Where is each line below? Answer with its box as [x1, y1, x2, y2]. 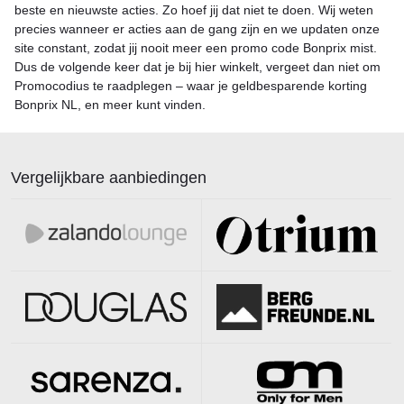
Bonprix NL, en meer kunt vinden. [14, 96, 206, 112]
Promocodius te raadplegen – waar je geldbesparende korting [14, 78, 367, 93]
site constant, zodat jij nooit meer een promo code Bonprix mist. [14, 40, 377, 55]
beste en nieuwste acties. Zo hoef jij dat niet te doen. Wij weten [14, 2, 373, 17]
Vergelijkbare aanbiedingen [11, 168, 207, 187]
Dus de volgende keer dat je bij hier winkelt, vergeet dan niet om [14, 59, 381, 74]
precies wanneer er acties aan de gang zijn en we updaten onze [14, 21, 380, 36]
